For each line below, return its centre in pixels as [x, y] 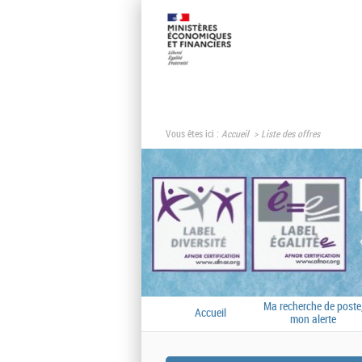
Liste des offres [290, 134]
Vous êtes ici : [194, 134]
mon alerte [313, 320]
